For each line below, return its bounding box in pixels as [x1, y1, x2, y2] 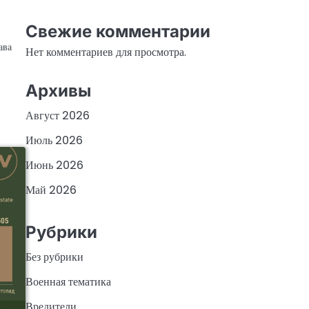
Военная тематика [25, 274, 111, 290]
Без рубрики [25, 249, 83, 266]
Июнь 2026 [25, 157, 83, 173]
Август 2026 [25, 107, 90, 123]
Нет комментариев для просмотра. [25, 44, 186, 61]
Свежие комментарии [25, 21, 210, 42]
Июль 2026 [25, 132, 83, 148]
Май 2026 [25, 181, 77, 198]
